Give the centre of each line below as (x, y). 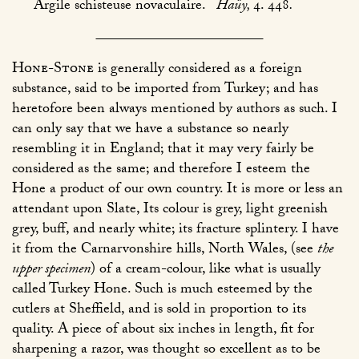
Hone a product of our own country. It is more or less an (177, 191)
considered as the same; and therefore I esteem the (161, 171)
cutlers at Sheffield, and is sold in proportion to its (159, 311)
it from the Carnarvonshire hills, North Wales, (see (165, 251)
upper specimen (51, 271)
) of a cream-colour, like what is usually (206, 271)
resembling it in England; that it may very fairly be (163, 151)
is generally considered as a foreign (198, 71)
